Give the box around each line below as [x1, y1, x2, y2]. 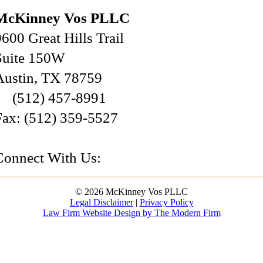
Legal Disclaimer [69, 197, 133, 208]
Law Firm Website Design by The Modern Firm [42, 208, 221, 218]
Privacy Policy [139, 197, 194, 208]
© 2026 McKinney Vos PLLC [75, 187, 188, 197]
